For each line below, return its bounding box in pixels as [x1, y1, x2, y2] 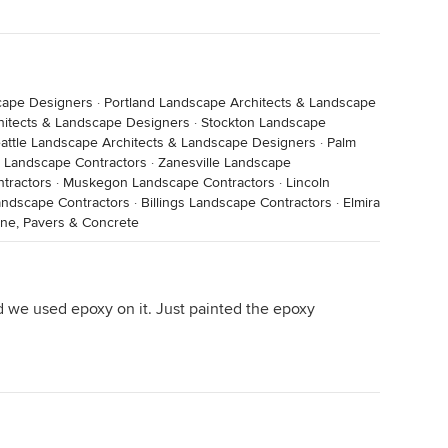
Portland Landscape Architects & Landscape [104, 94, 376, 111]
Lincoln [286, 174, 330, 191]
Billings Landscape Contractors [141, 194, 332, 211]
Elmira [343, 194, 380, 211]
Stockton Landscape [201, 114, 326, 131]
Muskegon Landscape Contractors [63, 174, 275, 191]
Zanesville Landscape [158, 154, 291, 171]
